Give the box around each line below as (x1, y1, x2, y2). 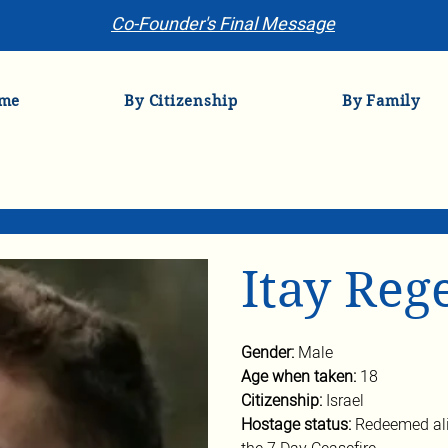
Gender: (241, 341, 298, 365)
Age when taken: (241, 365, 360, 389)
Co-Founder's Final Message (111, 11, 335, 38)
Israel (326, 389, 364, 413)
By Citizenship (124, 92, 238, 110)
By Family (342, 92, 420, 110)
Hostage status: (241, 413, 355, 437)
